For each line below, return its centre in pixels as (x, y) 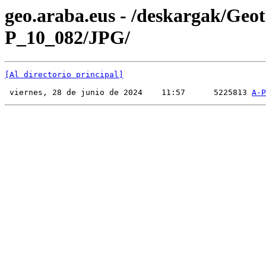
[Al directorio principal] (64, 75)
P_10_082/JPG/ (67, 37)
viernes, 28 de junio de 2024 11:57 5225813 (128, 93)
